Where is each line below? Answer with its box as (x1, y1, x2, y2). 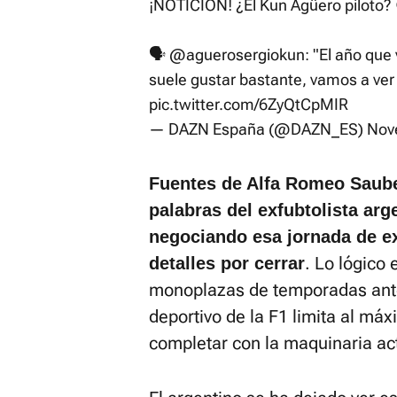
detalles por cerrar (149, 253, 305, 273)
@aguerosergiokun (169, 45, 305, 64)
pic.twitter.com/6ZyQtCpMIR (149, 95, 348, 113)
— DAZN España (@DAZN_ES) (149, 120, 367, 138)
